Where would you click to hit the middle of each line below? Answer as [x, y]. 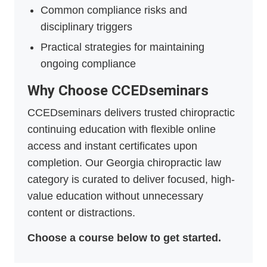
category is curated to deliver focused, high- [131, 180]
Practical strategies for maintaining [122, 47]
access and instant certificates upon [112, 146]
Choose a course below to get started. [124, 238]
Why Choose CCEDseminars [118, 91]
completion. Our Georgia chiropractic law [124, 163]
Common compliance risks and [114, 10]
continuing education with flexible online [122, 130]
